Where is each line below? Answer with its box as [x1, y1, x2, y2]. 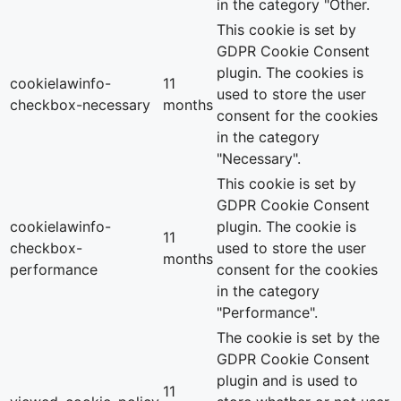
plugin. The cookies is [217, 64, 363, 82]
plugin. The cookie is [217, 218, 356, 236]
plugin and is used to [217, 371, 358, 390]
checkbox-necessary [10, 96, 150, 115]
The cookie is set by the [217, 328, 380, 347]
